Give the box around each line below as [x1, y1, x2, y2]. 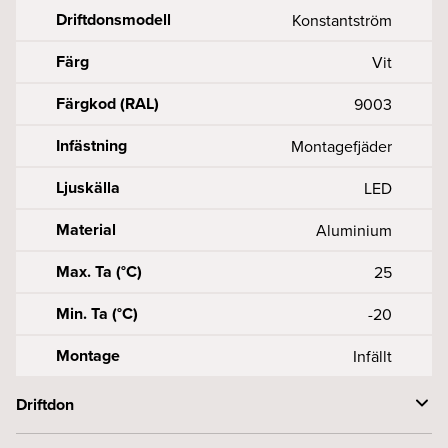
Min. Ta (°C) [56, 302, 138, 325]
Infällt [353, 345, 392, 367]
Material [56, 218, 116, 241]
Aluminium [316, 219, 392, 241]
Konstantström [292, 9, 392, 31]
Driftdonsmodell [56, 8, 171, 31]
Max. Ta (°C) [56, 260, 142, 283]
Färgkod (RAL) [56, 92, 159, 115]
